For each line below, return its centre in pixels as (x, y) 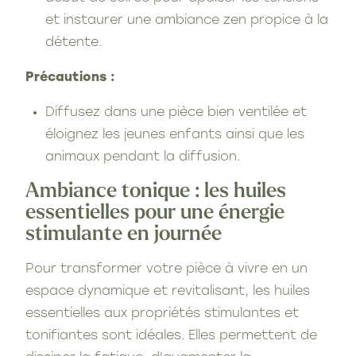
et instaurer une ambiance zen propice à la (187, 20)
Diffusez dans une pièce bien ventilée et (176, 112)
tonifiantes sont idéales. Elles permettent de (171, 336)
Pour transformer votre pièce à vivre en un (166, 269)
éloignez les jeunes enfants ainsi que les (175, 135)
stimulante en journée (124, 234)
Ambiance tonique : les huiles (156, 192)
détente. (74, 43)
